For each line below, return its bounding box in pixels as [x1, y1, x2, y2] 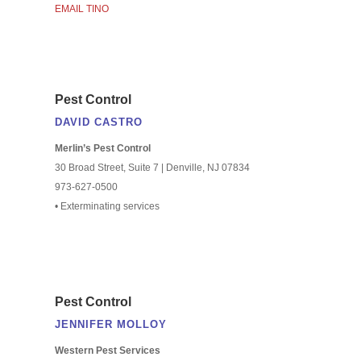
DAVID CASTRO [54, 115, 143, 128]
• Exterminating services [54, 200, 160, 212]
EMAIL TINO [54, 2, 109, 15]
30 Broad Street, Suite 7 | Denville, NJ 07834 [54, 161, 250, 173]
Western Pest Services [54, 344, 160, 356]
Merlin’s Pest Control [54, 142, 151, 154]
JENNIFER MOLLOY [54, 317, 167, 330]
